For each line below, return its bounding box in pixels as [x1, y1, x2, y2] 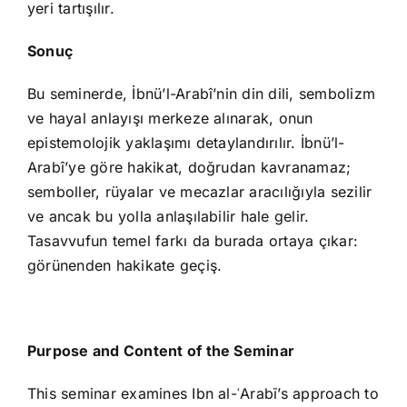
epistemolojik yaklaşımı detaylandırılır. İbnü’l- [27, 134, 345, 153]
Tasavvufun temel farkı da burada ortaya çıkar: [27, 232, 359, 251]
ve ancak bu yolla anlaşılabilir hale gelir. [27, 207, 310, 226]
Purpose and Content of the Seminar [27, 342, 295, 361]
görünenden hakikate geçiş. [27, 256, 223, 275]
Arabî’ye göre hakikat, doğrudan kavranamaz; [27, 158, 352, 177]
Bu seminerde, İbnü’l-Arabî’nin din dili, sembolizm [27, 84, 376, 104]
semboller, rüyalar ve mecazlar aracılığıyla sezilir [27, 183, 372, 202]
